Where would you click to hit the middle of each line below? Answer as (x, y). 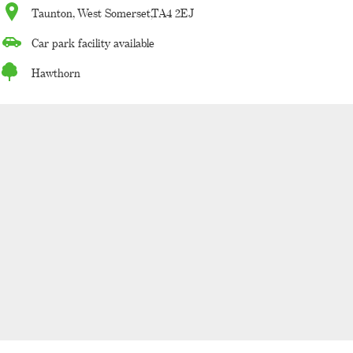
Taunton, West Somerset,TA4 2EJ (113, 13)
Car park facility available (93, 43)
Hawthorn (56, 73)
